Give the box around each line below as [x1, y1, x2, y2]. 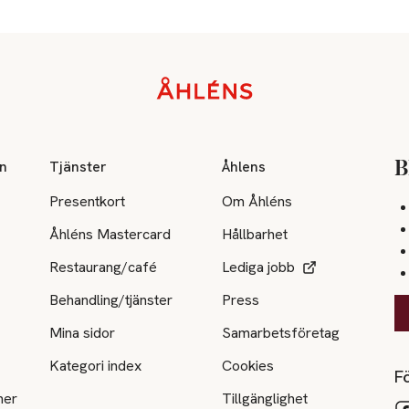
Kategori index [49, 355, 142, 375]
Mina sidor [49, 322, 116, 342]
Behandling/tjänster [49, 289, 173, 309]
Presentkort [49, 191, 126, 211]
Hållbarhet [222, 224, 288, 244]
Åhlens [222, 156, 267, 176]
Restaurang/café [49, 257, 158, 277]
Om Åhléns [222, 191, 293, 211]
